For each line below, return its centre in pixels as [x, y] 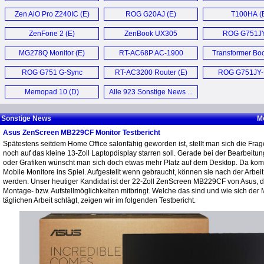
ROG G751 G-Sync [52, 72]
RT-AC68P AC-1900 [151, 53]
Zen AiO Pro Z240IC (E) [52, 14]
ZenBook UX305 [151, 34]
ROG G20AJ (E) [151, 14]
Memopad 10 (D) [52, 92]
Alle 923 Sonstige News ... [151, 92]
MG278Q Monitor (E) [52, 53]
